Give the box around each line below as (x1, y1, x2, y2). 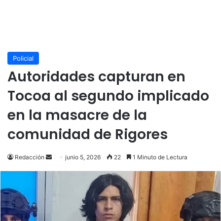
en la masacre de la (7, 106, 147, 125)
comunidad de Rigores (7, 125, 168, 145)
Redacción (15, 153, 44, 161)
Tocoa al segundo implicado (7, 86, 209, 106)
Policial (13, 54, 34, 63)
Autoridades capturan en (7, 67, 185, 87)
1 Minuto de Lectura (131, 153, 187, 161)
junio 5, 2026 (65, 153, 101, 161)
